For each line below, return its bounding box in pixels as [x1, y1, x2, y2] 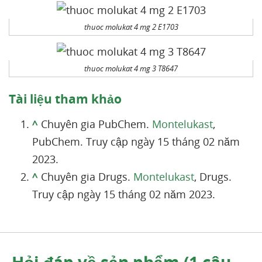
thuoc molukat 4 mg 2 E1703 [84, 21, 178, 32]
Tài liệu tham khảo [9, 90, 122, 107]
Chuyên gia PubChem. [41, 116, 152, 131]
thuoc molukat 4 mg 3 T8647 [84, 63, 178, 74]
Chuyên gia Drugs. [41, 169, 133, 184]
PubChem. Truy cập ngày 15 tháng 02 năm [32, 134, 240, 149]
